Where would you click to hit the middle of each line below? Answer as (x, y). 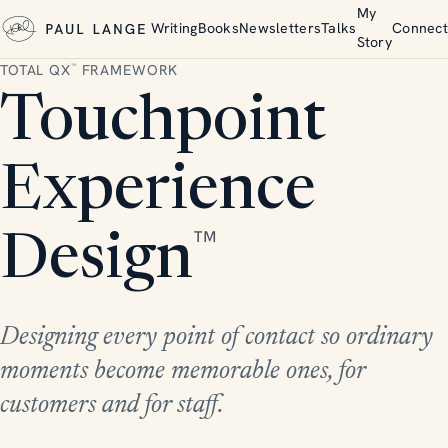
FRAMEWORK (127, 70)
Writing (174, 27)
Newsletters (280, 27)
